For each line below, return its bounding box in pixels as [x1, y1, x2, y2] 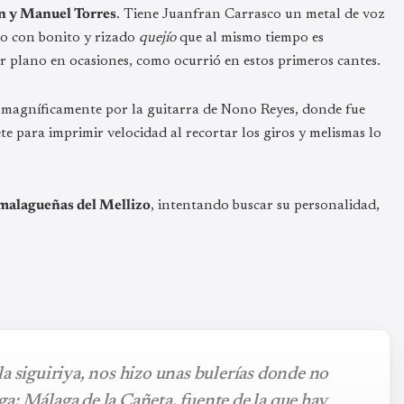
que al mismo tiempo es [179, 30, 324, 45]
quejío [139, 30, 179, 45]
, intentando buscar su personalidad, [151, 197, 380, 213]
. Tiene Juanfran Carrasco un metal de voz [116, 6, 385, 22]
